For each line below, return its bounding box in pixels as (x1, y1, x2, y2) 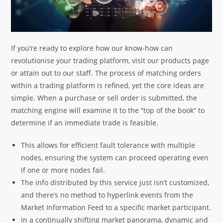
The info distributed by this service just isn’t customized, (21, 178, 210, 188)
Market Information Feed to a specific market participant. (21, 203, 212, 213)
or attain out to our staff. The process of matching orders (11, 68, 202, 78)
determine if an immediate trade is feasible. (11, 118, 159, 128)
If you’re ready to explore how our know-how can (11, 43, 173, 53)
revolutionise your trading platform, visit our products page (11, 56, 210, 66)
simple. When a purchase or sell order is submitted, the (11, 93, 198, 103)
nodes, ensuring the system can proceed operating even (21, 153, 209, 163)
